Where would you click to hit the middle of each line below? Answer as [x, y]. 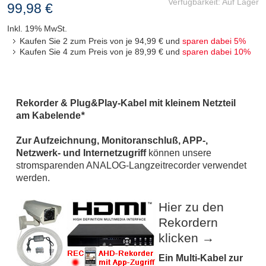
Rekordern [188, 223]
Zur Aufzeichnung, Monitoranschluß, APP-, [112, 140]
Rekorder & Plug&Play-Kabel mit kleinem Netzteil [126, 103]
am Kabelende [48, 115]
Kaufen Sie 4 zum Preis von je [77, 52]
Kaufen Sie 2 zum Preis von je [77, 41]
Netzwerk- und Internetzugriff [81, 153]
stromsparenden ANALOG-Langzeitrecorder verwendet [131, 165]
